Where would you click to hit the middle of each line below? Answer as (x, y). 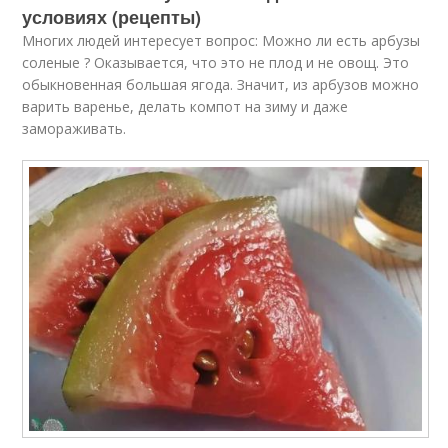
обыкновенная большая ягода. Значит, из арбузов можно (221, 84)
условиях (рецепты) (112, 17)
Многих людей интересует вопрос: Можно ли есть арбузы (221, 40)
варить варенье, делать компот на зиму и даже (185, 106)
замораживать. (74, 128)
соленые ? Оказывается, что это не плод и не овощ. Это (216, 62)
